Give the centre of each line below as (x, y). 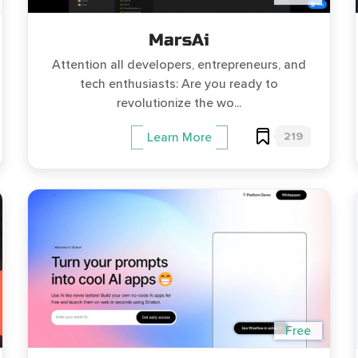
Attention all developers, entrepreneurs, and (179, 65)
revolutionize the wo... (179, 103)
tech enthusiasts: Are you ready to (179, 84)
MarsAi (179, 41)
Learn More (179, 138)
